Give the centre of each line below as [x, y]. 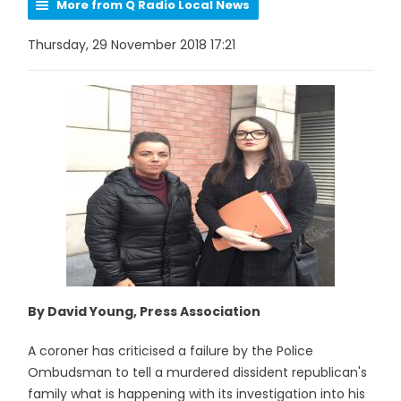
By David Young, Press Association [145, 311]
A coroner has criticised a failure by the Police [171, 351]
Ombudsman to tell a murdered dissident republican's [198, 372]
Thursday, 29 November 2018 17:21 [132, 45]
